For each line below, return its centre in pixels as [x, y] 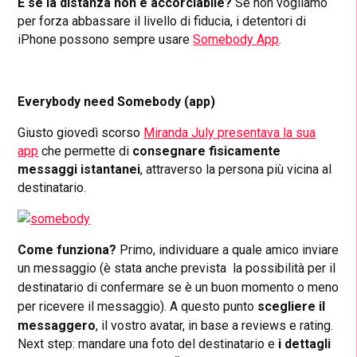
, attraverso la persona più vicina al [236, 170]
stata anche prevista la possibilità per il [224, 269]
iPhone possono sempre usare [106, 40]
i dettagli [305, 344]
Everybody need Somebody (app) [117, 102]
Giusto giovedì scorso [81, 133]
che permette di [86, 151]
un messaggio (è [65, 269]
